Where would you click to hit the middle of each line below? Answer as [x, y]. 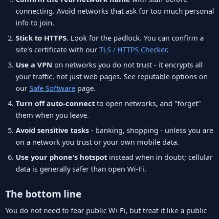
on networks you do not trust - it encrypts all [127, 64]
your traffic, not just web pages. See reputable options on [111, 76]
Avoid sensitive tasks [52, 130]
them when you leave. [52, 115]
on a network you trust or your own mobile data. [97, 142]
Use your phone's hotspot [61, 157]
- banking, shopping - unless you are [151, 130]
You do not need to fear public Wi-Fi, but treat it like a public [106, 210]
